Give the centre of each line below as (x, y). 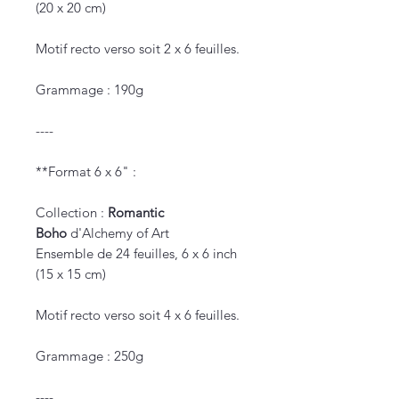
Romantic (136, 213)
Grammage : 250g (90, 356)
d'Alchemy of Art (118, 233)
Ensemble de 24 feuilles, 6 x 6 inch (136, 254)
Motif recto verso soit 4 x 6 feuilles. (138, 315)
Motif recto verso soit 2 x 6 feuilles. (138, 49)
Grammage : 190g (90, 90)
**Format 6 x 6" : (86, 172)
